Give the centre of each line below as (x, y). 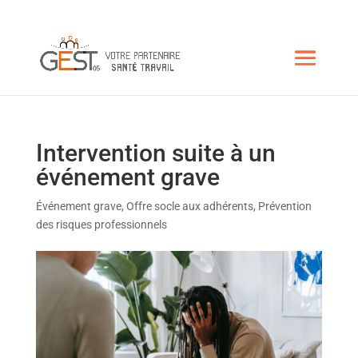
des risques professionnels (101, 225)
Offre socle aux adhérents (189, 206)
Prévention (284, 206)
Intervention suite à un (155, 153)
